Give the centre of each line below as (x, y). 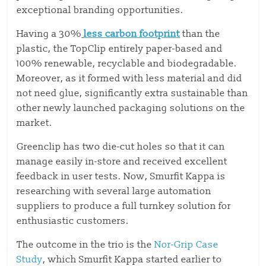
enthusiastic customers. (73, 221)
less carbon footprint (132, 34)
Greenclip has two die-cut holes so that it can (121, 147)
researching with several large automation (114, 191)
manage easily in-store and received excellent (122, 161)
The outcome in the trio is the (86, 245)
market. (36, 123)
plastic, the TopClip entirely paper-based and (120, 49)
